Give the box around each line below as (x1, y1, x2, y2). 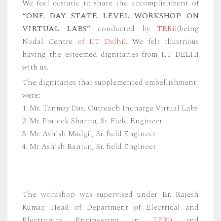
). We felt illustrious (124, 35, 199, 47)
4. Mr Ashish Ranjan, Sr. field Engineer (22, 140, 156, 152)
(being (177, 22, 199, 35)
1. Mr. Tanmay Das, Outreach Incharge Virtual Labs (22, 102, 198, 114)
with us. (22, 61, 48, 73)
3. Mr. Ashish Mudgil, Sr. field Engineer (22, 127, 156, 140)
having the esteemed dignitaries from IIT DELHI (22, 48, 199, 60)
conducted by (90, 22, 157, 35)
